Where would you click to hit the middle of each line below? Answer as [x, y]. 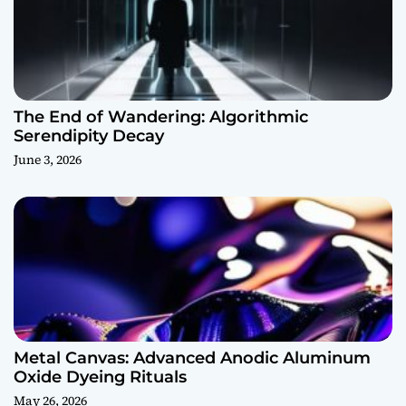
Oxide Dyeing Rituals [100, 377]
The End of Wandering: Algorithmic [161, 117]
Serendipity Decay [89, 136]
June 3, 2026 [48, 159]
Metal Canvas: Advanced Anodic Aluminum [192, 358]
